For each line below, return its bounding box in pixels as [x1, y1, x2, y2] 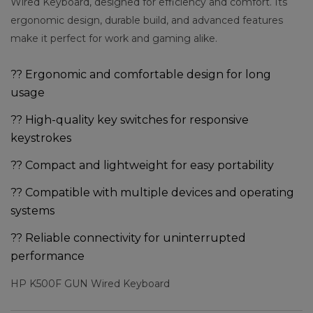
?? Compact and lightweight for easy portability [10, 159, 274, 172]
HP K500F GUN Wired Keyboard [10, 277, 170, 290]
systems [10, 204, 54, 217]
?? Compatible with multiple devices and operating [10, 186, 294, 199]
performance [10, 249, 85, 263]
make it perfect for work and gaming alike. [10, 32, 217, 45]
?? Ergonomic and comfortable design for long [10, 68, 271, 81]
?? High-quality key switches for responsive [10, 113, 249, 126]
